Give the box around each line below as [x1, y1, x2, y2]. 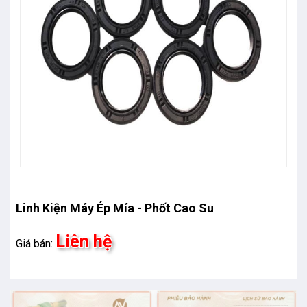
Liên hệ [56, 232, 112, 252]
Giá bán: [16, 237, 56, 251]
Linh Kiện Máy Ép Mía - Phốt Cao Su [16, 201, 214, 216]
